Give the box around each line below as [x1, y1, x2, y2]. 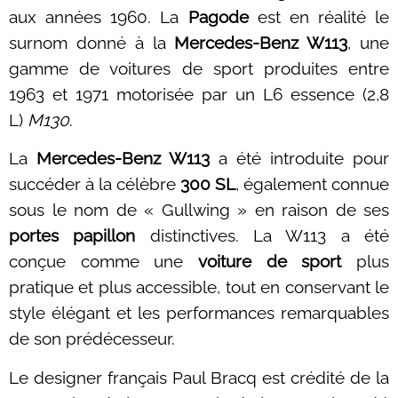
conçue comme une [9, 251, 198, 272]
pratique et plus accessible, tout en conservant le [9, 277, 389, 298]
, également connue [235, 174, 389, 195]
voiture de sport [198, 251, 342, 272]
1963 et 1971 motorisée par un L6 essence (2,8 [9, 84, 389, 104]
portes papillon [9, 226, 136, 246]
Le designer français [9, 367, 172, 387]
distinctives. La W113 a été [135, 226, 390, 246]
